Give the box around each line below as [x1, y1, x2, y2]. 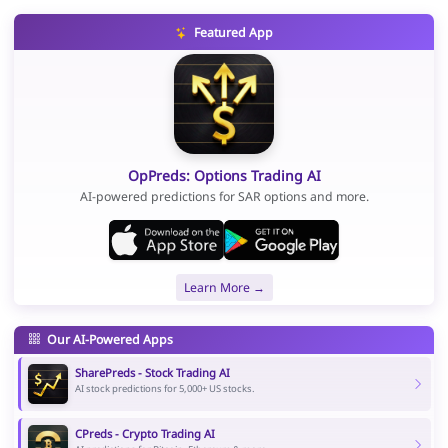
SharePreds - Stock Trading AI [74, 365, 230, 381]
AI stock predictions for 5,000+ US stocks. [74, 382, 255, 396]
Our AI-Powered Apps [43, 330, 173, 348]
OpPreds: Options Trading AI [127, 165, 321, 185]
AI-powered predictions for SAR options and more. [79, 188, 369, 206]
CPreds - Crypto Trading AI [74, 426, 215, 442]
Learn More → [183, 278, 265, 296]
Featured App [190, 24, 273, 42]
